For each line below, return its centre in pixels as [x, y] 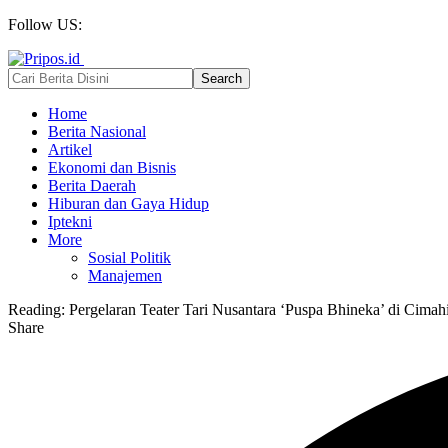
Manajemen [125, 275]
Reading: [36, 309]
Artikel [70, 149]
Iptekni [70, 221]
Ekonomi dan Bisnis [112, 167]
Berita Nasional [97, 131]
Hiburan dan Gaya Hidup [128, 203]
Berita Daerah [92, 185]
